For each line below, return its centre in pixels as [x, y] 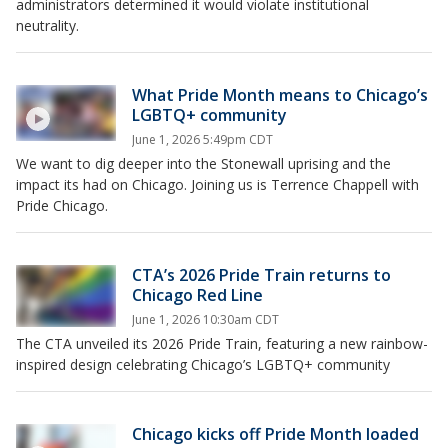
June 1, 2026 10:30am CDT [205, 319]
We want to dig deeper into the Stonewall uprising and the [203, 163]
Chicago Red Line [197, 294]
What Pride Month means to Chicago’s [280, 94]
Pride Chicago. [64, 205]
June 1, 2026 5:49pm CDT [202, 139]
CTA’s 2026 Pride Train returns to [261, 274]
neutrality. [47, 25]
